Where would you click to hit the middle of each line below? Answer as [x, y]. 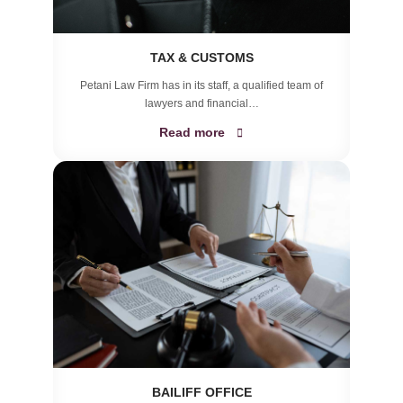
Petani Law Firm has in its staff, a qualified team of [201, 85]
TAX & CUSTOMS [201, 58]
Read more [192, 132]
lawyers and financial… [201, 103]
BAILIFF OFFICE [201, 392]
